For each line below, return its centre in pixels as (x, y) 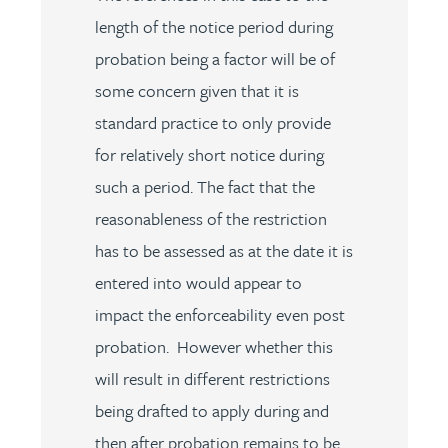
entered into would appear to (198, 282)
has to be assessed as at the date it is (223, 250)
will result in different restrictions (212, 378)
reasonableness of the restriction (210, 218)
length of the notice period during (213, 26)
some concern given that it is (196, 90)
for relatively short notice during (209, 154)
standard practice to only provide (212, 122)
